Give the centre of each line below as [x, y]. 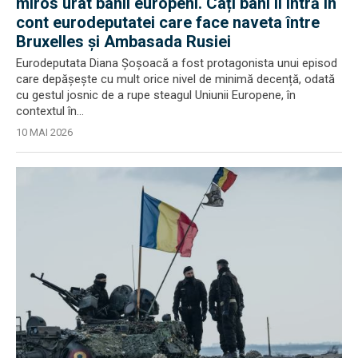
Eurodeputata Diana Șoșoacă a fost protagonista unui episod [177, 63]
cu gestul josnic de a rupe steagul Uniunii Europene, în [156, 95]
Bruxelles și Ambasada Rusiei [123, 41]
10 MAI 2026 [44, 132]
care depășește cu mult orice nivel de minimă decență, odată [175, 79]
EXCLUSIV [53, 177]
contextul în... [50, 111]
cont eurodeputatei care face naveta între [168, 22]
